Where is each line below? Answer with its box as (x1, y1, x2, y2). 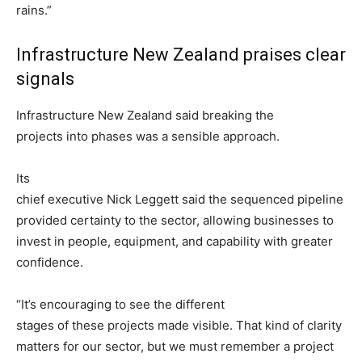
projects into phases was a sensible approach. (16, 128, 280, 145)
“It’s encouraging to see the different (16, 297, 225, 313)
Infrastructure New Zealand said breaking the (16, 107, 274, 124)
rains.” (16, 2, 52, 19)
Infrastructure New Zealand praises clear (16, 44, 346, 65)
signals (16, 69, 74, 90)
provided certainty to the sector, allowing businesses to (16, 213, 334, 229)
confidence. (16, 255, 83, 271)
